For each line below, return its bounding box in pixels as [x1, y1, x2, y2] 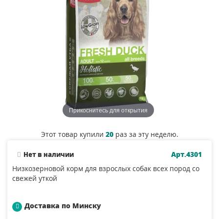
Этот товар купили [41, 130, 106, 139]
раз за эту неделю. [113, 130, 178, 139]
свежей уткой [12, 174, 57, 183]
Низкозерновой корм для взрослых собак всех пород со [12, 164, 199, 174]
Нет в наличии [23, 150, 74, 159]
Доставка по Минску [24, 201, 101, 211]
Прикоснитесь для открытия [69, 105, 148, 114]
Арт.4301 [171, 150, 202, 159]
